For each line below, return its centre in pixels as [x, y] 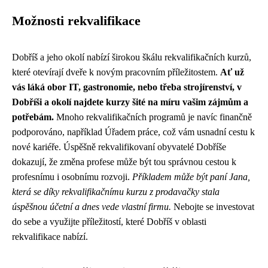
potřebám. [33, 117]
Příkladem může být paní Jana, [191, 177]
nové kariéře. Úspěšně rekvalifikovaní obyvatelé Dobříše [119, 147]
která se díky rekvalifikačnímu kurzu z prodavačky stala [116, 192]
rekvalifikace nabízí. [50, 237]
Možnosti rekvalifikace [76, 21]
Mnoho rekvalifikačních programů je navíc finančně [153, 117]
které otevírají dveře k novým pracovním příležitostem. [116, 72]
